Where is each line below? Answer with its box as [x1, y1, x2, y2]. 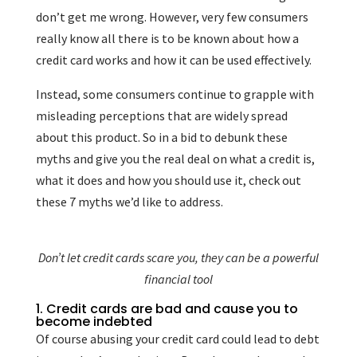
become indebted [35, 312, 152, 331]
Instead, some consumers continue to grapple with [35, 86, 314, 102]
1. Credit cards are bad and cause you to [35, 300, 298, 318]
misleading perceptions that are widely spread [35, 108, 288, 124]
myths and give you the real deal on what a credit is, [35, 151, 315, 167]
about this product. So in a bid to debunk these [35, 129, 288, 145]
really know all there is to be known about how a [35, 30, 299, 46]
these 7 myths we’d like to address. [35, 194, 223, 210]
